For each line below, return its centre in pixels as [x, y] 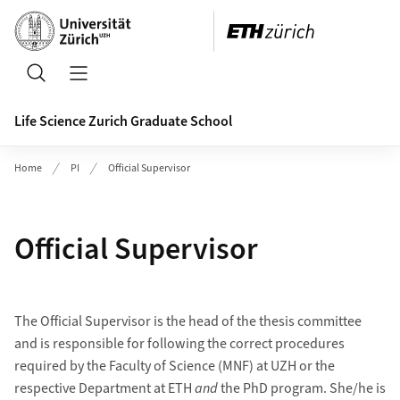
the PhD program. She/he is [301, 388]
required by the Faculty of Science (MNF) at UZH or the [174, 366]
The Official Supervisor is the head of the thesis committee [187, 321]
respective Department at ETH [104, 388]
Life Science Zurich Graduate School [123, 121]
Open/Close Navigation [169, 82]
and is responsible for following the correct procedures [179, 344]
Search [78, 82]
